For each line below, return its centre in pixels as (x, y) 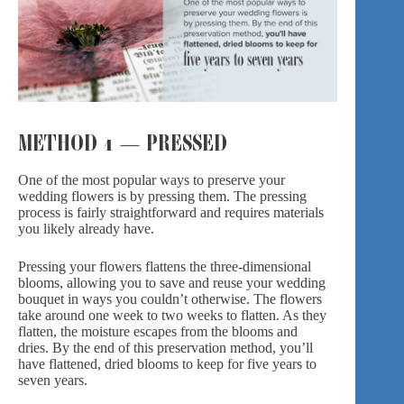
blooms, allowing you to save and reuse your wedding (172, 282)
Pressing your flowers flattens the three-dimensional (165, 266)
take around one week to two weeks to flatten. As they (172, 315)
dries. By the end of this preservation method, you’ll (165, 347)
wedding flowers (66, 196)
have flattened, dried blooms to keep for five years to (167, 363)
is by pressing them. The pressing (210, 196)
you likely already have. (86, 228)
